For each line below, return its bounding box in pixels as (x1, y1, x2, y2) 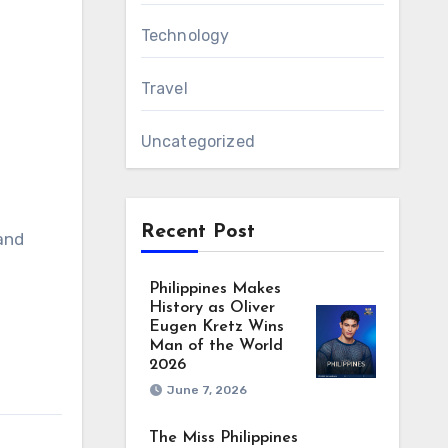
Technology (140, 26, 230, 45)
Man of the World (148, 338, 283, 354)
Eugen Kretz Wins (148, 319, 284, 335)
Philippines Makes (148, 281, 281, 297)
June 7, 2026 (166, 383, 247, 397)
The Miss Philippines (148, 430, 298, 446)
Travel (140, 79, 188, 98)
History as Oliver (148, 300, 275, 316)
